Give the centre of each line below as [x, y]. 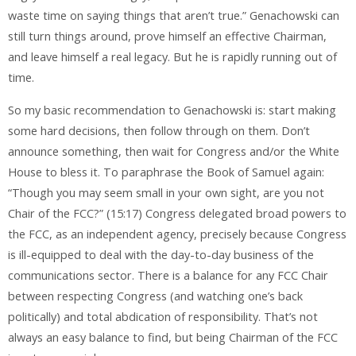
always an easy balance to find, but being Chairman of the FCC [173, 337]
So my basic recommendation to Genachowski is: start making [172, 110]
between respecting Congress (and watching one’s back [155, 296]
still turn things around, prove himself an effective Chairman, [167, 37]
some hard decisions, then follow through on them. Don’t [159, 130]
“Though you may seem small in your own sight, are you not [166, 192]
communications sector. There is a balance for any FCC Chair [168, 275]
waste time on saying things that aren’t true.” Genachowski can [174, 16]
